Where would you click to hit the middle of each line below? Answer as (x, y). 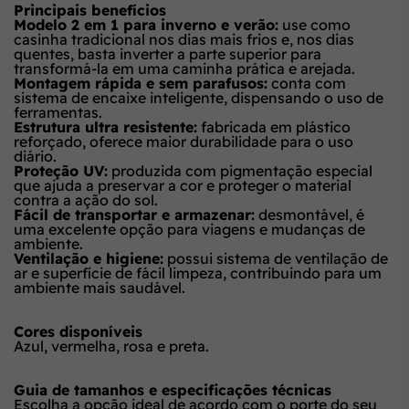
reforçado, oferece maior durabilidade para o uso (184, 141)
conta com (307, 83)
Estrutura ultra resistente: (105, 126)
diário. (35, 156)
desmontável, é (309, 214)
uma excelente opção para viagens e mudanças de (189, 229)
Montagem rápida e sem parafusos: (141, 83)
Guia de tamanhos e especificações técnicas (173, 389)
